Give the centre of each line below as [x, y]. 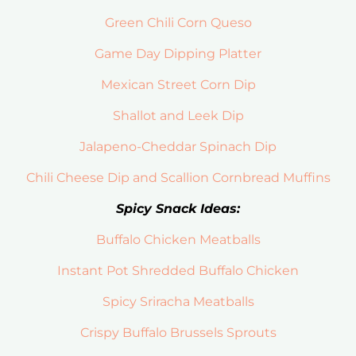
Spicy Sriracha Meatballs [178, 302]
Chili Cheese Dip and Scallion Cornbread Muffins [178, 178]
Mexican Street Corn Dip [178, 85]
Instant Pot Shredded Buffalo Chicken [178, 271]
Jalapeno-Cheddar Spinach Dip [178, 147]
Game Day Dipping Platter [178, 54]
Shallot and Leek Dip [178, 116]
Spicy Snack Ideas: [178, 209]
